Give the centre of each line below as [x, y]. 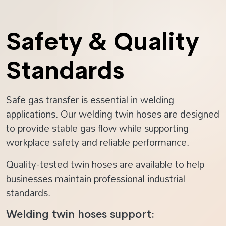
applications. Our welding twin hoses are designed [113, 114]
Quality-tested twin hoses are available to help [105, 164]
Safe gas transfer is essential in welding [90, 100]
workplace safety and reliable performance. [98, 142]
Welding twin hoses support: [80, 215]
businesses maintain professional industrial [96, 179]
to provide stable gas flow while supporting [97, 128]
